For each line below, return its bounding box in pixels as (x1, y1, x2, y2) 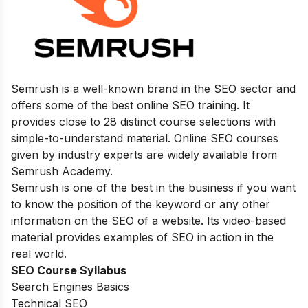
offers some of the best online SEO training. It (11, 98, 250, 112)
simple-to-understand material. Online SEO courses (11, 131, 278, 145)
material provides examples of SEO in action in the (11, 230, 274, 244)
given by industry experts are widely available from (11, 147, 277, 162)
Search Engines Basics (11, 279, 129, 294)
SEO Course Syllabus (11, 263, 126, 277)
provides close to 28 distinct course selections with (11, 114, 276, 129)
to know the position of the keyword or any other (11, 197, 270, 211)
